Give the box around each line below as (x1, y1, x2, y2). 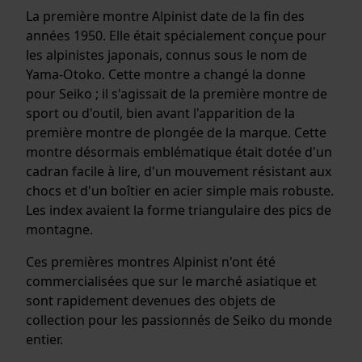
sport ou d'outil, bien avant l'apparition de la (26, 103, 295, 122)
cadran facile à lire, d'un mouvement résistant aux (26, 162, 331, 180)
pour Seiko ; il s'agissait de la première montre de (26, 84, 327, 103)
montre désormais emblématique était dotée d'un (26, 142, 332, 161)
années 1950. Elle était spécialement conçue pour (26, 26, 326, 44)
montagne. (26, 220, 93, 238)
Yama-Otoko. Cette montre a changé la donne (26, 65, 305, 83)
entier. (26, 330, 63, 348)
